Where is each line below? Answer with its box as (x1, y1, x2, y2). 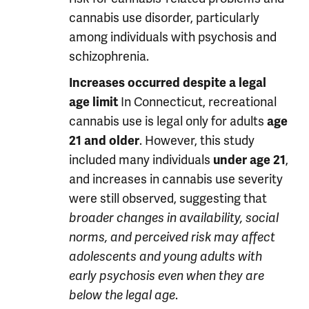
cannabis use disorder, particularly (69, 10, 259, 26)
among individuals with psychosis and (69, 29, 277, 45)
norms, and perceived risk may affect (69, 230, 275, 245)
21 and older (69, 133, 139, 148)
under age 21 (213, 152, 286, 168)
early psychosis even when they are (69, 268, 264, 283)
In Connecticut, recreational (118, 94, 277, 110)
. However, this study (139, 132, 255, 148)
